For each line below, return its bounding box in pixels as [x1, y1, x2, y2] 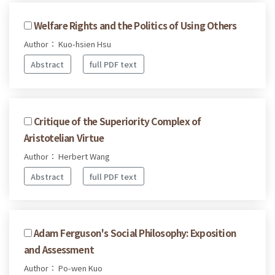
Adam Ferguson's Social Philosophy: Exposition [34, 226, 237, 240]
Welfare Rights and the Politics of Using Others [34, 18, 237, 33]
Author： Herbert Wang [24, 150, 110, 162]
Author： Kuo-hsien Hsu [24, 38, 111, 50]
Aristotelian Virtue [24, 130, 104, 144]
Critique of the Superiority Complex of [34, 114, 201, 128]
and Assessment [24, 242, 95, 257]
